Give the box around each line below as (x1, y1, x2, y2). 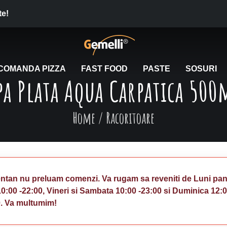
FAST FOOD (81, 64, 128, 73)
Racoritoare (106, 108, 155, 127)
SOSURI (185, 64, 217, 73)
